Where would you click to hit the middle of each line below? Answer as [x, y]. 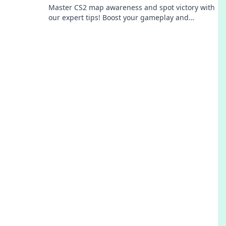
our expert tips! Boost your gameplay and [119, 17]
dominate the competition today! [104, 27]
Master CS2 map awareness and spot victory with [132, 7]
